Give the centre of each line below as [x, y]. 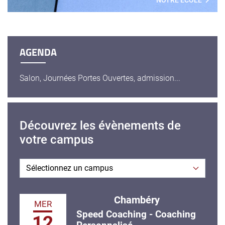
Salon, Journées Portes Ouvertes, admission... [100, 78]
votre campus [57, 140]
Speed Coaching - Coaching [136, 214]
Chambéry [137, 200]
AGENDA [38, 52]
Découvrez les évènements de [100, 126]
